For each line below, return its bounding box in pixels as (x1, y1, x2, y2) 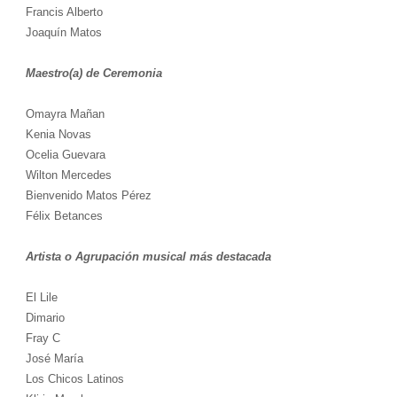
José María (25, 352, 83, 366)
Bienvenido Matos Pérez (25, 189, 152, 203)
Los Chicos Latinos (25, 372, 124, 386)
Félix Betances (25, 209, 103, 223)
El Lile (25, 291, 58, 305)
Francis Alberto (25, 5, 103, 19)
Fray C (25, 331, 60, 346)
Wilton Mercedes (25, 168, 112, 183)
